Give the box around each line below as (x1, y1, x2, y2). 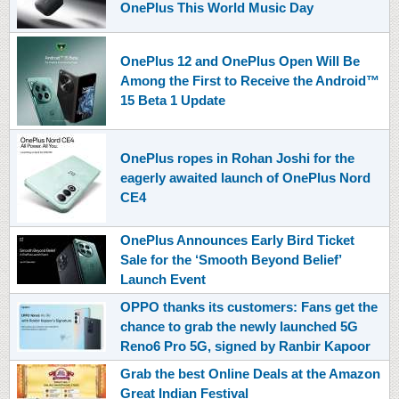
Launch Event (120, 271, 206, 287)
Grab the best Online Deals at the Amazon (120, 365, 380, 381)
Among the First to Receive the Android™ (120, 72, 379, 88)
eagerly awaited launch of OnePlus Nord (120, 169, 370, 185)
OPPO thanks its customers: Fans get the (120, 298, 378, 314)
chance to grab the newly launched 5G (120, 318, 358, 334)
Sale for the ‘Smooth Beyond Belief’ (120, 251, 341, 267)
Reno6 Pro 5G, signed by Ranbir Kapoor (120, 338, 370, 354)
